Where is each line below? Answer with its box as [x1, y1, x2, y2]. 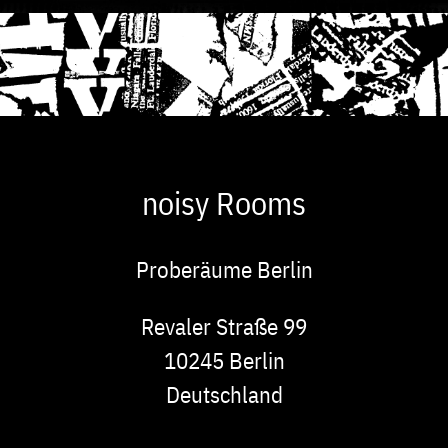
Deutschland [165, 379, 283, 410]
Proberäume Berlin [135, 254, 313, 285]
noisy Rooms [142, 182, 306, 225]
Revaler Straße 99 [141, 311, 307, 342]
